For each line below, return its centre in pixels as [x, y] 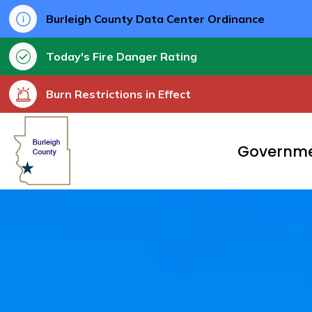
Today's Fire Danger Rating [122, 56]
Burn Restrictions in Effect [118, 94]
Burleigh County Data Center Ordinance [155, 19]
